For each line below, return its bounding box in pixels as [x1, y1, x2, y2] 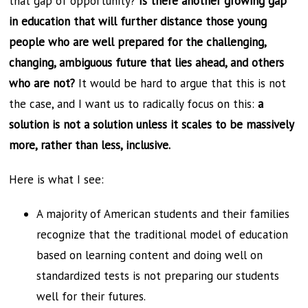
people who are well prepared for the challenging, [9, 34, 267, 49]
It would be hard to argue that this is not [75, 75, 287, 91]
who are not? [9, 75, 76, 91]
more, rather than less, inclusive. [9, 137, 171, 153]
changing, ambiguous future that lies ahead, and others [9, 54, 285, 70]
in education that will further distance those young [9, 13, 267, 29]
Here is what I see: [9, 171, 104, 187]
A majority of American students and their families [36, 206, 290, 221]
